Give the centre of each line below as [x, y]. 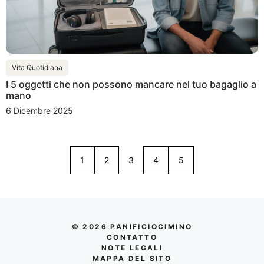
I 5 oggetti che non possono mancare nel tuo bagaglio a [131, 84]
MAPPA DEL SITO [132, 258]
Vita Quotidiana [37, 67]
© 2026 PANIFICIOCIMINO [132, 226]
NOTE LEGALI [132, 247]
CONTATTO [132, 237]
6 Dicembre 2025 [39, 110]
